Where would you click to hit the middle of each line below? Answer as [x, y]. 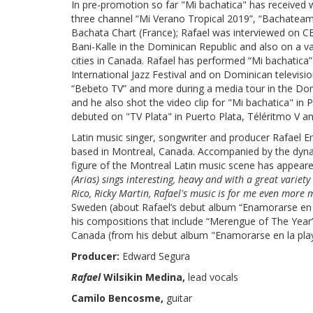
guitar [179, 298]
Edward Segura [156, 256]
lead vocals [213, 277]
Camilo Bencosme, [119, 298]
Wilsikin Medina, [146, 277]
